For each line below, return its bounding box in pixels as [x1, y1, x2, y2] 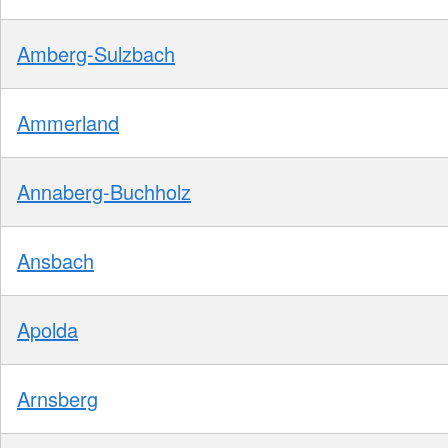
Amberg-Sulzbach [17, 38, 175, 68]
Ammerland [17, 107, 119, 137]
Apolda [17, 314, 78, 344]
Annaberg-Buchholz [17, 176, 191, 206]
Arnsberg [17, 383, 98, 413]
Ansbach [17, 245, 94, 275]
